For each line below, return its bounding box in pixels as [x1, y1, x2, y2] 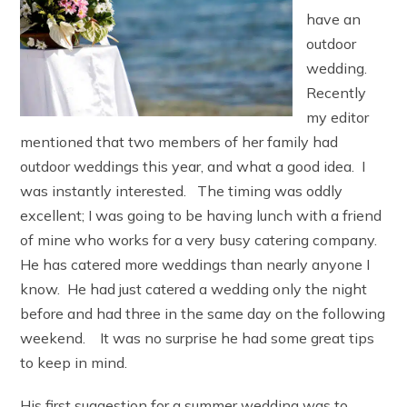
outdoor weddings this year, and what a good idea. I [20, 157, 366, 176]
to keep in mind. [20, 353, 128, 372]
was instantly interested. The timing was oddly [20, 182, 343, 201]
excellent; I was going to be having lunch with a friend [20, 206, 382, 225]
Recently [306, 84, 367, 103]
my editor [306, 108, 370, 127]
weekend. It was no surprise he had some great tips [20, 329, 375, 348]
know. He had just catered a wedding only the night [20, 280, 368, 299]
